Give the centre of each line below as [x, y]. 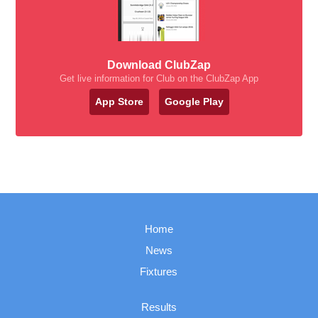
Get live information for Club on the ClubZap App [159, 78]
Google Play [194, 101]
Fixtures [159, 271]
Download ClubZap [159, 65]
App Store [119, 101]
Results [159, 307]
